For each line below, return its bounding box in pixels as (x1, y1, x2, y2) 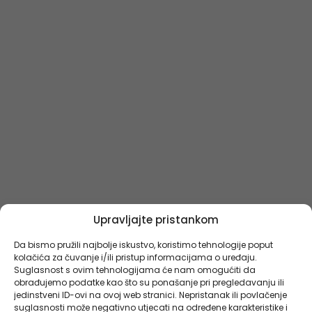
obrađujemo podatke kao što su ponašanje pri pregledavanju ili (14, 276, 284, 288)
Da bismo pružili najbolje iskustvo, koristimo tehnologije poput (14, 239, 273, 251)
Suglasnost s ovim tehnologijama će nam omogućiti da (14, 264, 256, 276)
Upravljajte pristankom (93, 212, 219, 227)
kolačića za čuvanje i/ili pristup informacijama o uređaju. (14, 251, 257, 263)
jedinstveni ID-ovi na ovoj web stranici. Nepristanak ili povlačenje (14, 289, 287, 301)
